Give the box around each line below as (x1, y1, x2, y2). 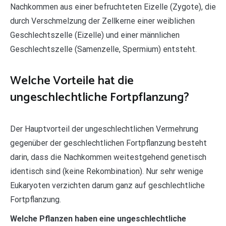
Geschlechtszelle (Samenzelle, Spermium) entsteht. (10, 44, 197, 54)
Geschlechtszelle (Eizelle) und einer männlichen (10, 30, 180, 40)
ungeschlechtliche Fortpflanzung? (10, 87, 189, 107)
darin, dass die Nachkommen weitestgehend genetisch (10, 152, 206, 162)
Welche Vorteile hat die (10, 71, 134, 91)
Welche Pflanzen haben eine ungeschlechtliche (10, 213, 186, 223)
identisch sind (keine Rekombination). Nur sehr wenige (10, 166, 203, 176)
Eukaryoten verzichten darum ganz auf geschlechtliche (10, 180, 205, 190)
